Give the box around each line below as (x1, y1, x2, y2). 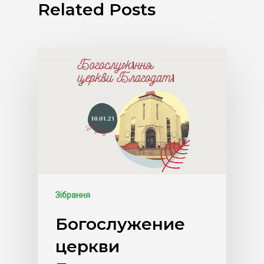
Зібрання (55, 190, 90, 200)
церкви (55, 236, 120, 256)
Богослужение (55, 213, 185, 234)
